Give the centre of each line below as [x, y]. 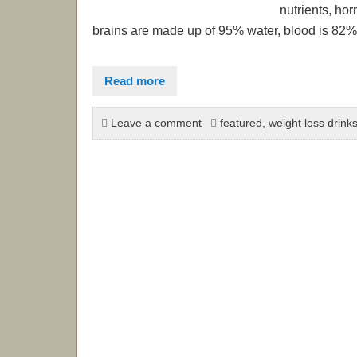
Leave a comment [156, 123]
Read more [135, 81]
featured [241, 123]
